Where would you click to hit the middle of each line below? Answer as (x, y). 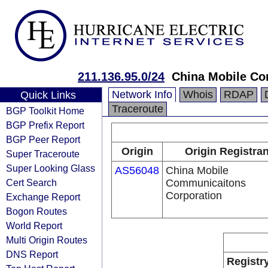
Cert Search (31, 182)
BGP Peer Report (43, 139)
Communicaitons (206, 183)
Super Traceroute (43, 154)
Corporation (194, 196)
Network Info (142, 95)
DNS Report (32, 254)
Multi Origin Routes (47, 240)
